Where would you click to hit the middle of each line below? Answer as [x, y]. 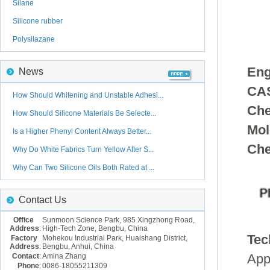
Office [27, 220]
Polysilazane [34, 39]
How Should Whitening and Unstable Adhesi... [88, 95]
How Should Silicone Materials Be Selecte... [84, 113]
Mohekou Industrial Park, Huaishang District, [115, 238]
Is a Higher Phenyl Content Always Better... [82, 131]
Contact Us [42, 200]
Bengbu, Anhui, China [78, 246]
